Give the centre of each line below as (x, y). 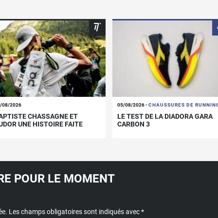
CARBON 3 (134, 124)
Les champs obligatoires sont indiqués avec (75, 211)
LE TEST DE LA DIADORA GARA (165, 116)
